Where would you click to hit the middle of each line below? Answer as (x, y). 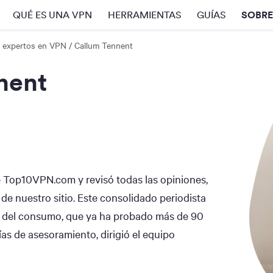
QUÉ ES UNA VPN (52, 15)
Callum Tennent (104, 45)
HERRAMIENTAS (144, 15)
